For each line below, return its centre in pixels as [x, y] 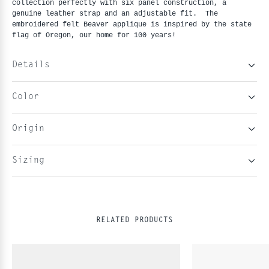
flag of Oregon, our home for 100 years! [94, 35]
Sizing [28, 160]
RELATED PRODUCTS [134, 220]
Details [31, 65]
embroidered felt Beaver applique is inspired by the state [132, 24]
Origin [28, 128]
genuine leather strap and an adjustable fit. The [115, 13]
